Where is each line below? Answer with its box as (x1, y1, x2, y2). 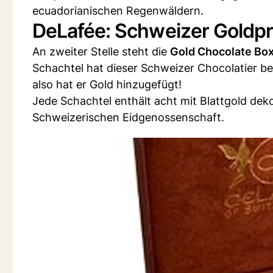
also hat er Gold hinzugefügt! (32, 78, 182, 91)
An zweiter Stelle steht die (32, 45, 170, 58)
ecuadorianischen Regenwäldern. (32, 4, 204, 17)
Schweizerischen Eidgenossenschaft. (32, 111, 224, 124)
